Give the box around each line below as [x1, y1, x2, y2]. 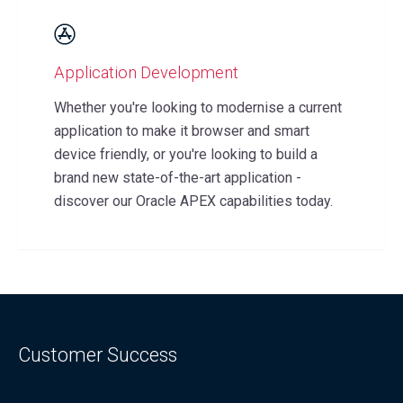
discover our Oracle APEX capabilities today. [54, 192, 333, 210]
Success [107, 343, 177, 366]
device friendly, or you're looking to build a [54, 145, 318, 163]
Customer [18, 343, 107, 366]
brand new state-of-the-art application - [54, 168, 301, 186]
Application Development [54, 62, 238, 82]
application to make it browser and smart [54, 121, 309, 139]
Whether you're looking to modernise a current [54, 98, 342, 116]
